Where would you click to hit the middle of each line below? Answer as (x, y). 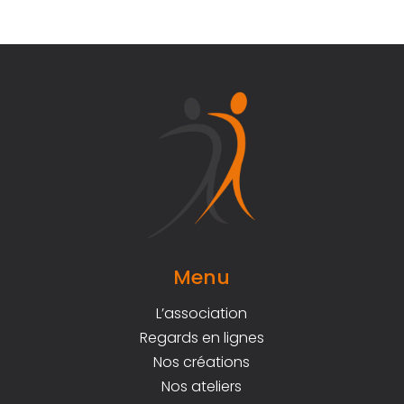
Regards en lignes (202, 338)
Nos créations (202, 363)
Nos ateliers (202, 387)
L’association (202, 314)
